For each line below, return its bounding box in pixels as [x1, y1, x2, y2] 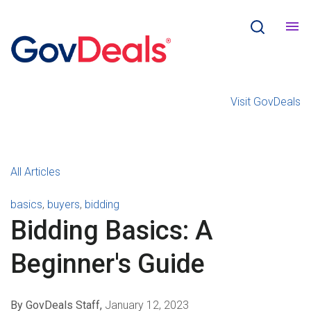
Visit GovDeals [230, 95, 301, 108]
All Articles [10, 165, 60, 178]
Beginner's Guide [10, 249, 205, 280]
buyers [47, 198, 80, 212]
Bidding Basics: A [10, 215, 213, 246]
